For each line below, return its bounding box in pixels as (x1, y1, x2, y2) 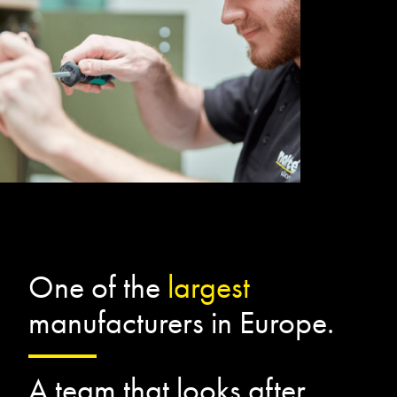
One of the (28, 266, 167, 307)
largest (167, 266, 250, 307)
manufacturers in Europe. (28, 301, 334, 343)
